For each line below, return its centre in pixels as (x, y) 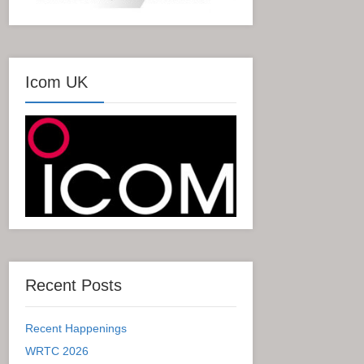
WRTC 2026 (57, 351)
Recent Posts (74, 285)
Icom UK (56, 82)
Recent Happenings (76, 328)
